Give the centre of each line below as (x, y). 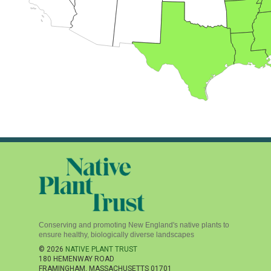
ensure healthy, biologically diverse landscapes (116, 234)
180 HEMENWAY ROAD (77, 259)
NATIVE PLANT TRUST (101, 250)
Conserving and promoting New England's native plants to (134, 225)
